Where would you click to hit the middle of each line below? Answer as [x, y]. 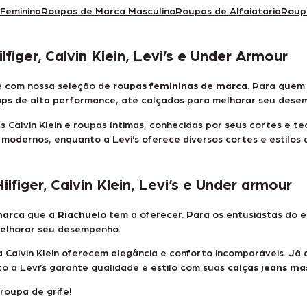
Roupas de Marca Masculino [108, 10]
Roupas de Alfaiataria [228, 10]
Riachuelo [82, 213]
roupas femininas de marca [180, 85]
